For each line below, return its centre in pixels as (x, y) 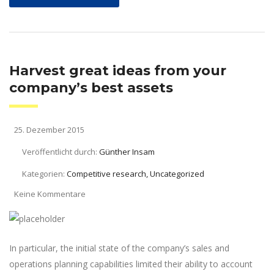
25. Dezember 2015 (48, 129)
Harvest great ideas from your (118, 70)
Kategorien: (44, 173)
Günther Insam (127, 151)
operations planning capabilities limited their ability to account (131, 264)
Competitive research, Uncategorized (135, 173)
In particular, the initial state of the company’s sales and (119, 248)
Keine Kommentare (50, 194)
